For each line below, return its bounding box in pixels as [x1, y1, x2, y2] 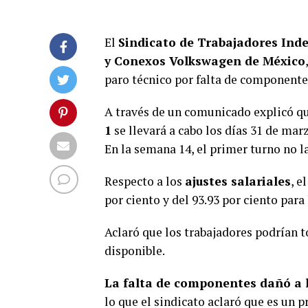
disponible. [104, 243, 165, 258]
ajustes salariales [185, 173, 291, 189]
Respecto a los [104, 173, 185, 189]
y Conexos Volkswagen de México [104, 53, 305, 69]
